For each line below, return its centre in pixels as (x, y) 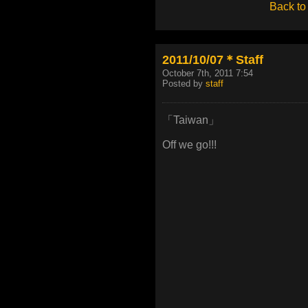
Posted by (184, 83)
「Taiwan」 (191, 120)
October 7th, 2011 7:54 (208, 73)
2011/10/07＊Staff (213, 59)
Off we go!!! (189, 145)
